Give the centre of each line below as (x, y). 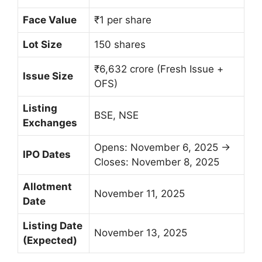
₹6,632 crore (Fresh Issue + (159, 69)
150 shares (120, 45)
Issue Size (48, 76)
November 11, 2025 (139, 194)
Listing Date (53, 226)
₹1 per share (123, 20)
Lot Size (42, 45)
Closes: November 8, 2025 (157, 162)
